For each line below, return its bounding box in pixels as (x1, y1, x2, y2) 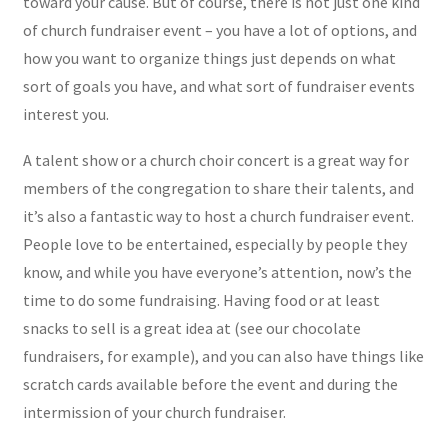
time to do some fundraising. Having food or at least (22, 289, 380, 310)
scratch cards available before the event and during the (22, 373, 398, 394)
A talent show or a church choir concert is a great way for (22, 149, 409, 170)
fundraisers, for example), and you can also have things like (22, 345, 424, 366)
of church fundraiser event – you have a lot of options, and (22, 19, 417, 40)
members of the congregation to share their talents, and (22, 177, 414, 198)
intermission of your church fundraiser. (22, 401, 286, 422)
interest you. (22, 103, 109, 124)
